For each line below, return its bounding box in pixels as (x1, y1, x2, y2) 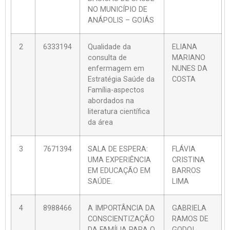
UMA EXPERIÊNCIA (88, 155, 151, 164)
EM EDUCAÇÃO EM (88, 166, 150, 175)
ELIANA (172, 42, 197, 51)
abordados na (88, 96, 134, 105)
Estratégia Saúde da (88, 74, 155, 84)
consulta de (88, 53, 127, 62)
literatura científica (88, 107, 150, 116)
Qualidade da (88, 42, 131, 51)
